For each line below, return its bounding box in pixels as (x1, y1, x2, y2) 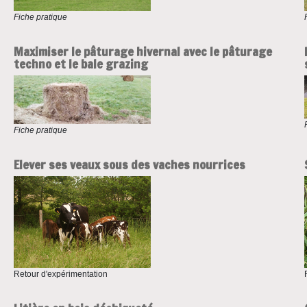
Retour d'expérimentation (13, 269, 108, 279)
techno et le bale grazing (13, 55, 148, 73)
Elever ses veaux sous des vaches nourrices (13, 156, 245, 174)
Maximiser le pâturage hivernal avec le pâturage (13, 42, 272, 61)
